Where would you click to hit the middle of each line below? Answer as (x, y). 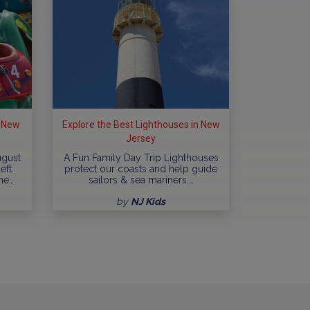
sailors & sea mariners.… (141, 180)
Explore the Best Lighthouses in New (141, 125)
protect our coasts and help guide (141, 169)
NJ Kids (148, 202)
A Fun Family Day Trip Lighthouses (141, 158)
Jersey (141, 139)
